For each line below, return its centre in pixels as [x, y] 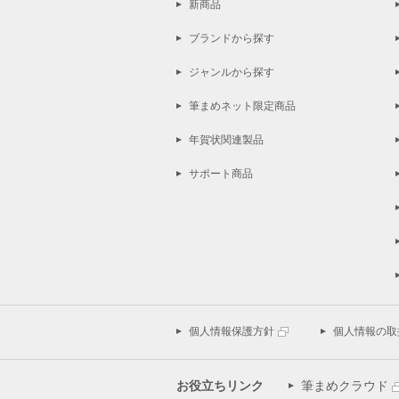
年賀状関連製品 [226, 140]
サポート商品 [221, 174]
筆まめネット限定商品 [242, 106]
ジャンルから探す [232, 72]
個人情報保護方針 [232, 331]
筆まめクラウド [345, 386]
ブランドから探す [232, 38]
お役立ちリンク [220, 386]
